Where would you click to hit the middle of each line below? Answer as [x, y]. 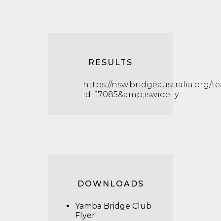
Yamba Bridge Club [113, 206]
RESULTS [110, 62]
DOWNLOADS [110, 184]
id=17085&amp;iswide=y [131, 94]
